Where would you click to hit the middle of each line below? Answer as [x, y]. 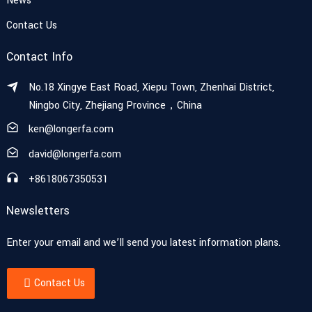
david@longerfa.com [75, 154]
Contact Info [39, 57]
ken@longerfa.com [71, 129]
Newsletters [38, 211]
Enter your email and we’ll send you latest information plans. [143, 243]
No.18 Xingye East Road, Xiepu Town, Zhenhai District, [151, 87]
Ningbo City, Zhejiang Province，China [115, 106]
